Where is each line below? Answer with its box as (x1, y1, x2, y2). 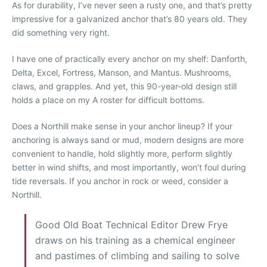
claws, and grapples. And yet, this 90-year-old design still (12, 80, 237, 91)
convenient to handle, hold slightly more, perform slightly (12, 148, 232, 159)
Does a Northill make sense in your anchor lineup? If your (12, 120, 232, 131)
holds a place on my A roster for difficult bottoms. (12, 94, 204, 105)
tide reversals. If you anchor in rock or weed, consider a (12, 175, 228, 186)
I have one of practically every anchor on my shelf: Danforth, (12, 53, 247, 64)
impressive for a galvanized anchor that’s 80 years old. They (12, 13, 247, 24)
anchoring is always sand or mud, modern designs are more (12, 134, 244, 145)
